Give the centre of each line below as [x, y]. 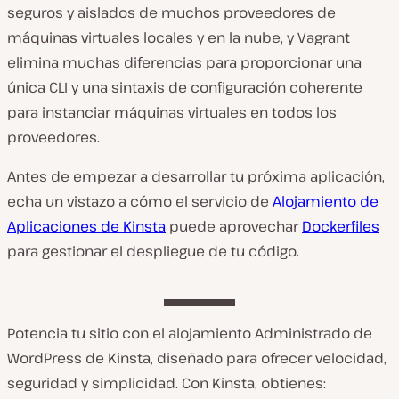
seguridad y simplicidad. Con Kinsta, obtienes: [167, 383]
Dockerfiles [341, 226]
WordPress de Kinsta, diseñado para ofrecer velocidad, [197, 358]
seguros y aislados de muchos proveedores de [171, 12]
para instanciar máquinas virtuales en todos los [172, 112]
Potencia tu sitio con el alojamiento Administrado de [190, 333]
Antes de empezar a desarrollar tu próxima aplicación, [196, 176]
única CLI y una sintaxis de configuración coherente [185, 87]
